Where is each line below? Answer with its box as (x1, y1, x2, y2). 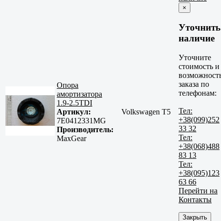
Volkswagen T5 (121, 108, 171, 116)
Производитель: (57, 125, 113, 134)
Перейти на (179, 186, 218, 195)
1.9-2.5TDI (57, 99, 92, 108)
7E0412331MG (57, 116, 106, 125)
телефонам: (179, 88, 217, 97)
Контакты (179, 195, 212, 204)
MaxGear (57, 134, 86, 143)
